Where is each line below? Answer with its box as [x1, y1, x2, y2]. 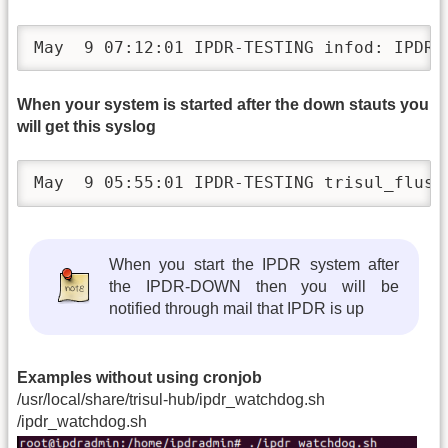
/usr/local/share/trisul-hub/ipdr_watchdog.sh [17, 390, 325, 408]
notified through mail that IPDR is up [109, 299, 365, 317]
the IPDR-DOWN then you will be [109, 277, 399, 295]
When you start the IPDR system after [109, 255, 399, 273]
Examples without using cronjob [17, 368, 262, 386]
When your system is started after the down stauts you [17, 95, 429, 113]
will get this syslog [17, 117, 156, 135]
